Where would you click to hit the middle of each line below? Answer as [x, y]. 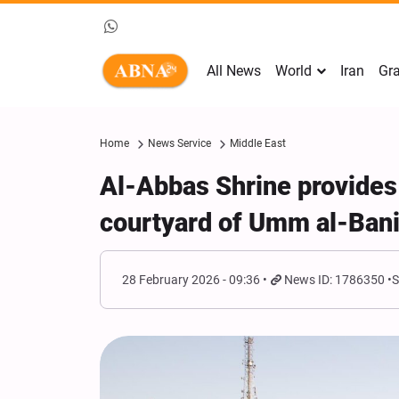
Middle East [258, 143]
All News [234, 71]
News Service [179, 143]
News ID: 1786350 [335, 280]
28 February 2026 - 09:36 [191, 280]
